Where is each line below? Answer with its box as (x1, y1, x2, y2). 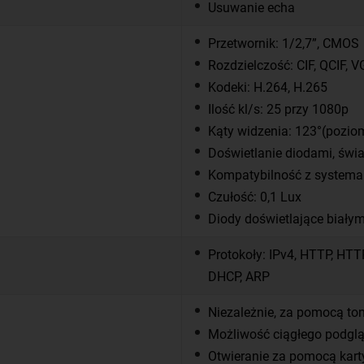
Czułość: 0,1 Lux (208, 189, 301, 206)
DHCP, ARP (208, 269, 270, 285)
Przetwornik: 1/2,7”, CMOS (208, 36, 359, 52)
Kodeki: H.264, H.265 (208, 80, 327, 96)
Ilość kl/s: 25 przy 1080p (208, 102, 349, 118)
